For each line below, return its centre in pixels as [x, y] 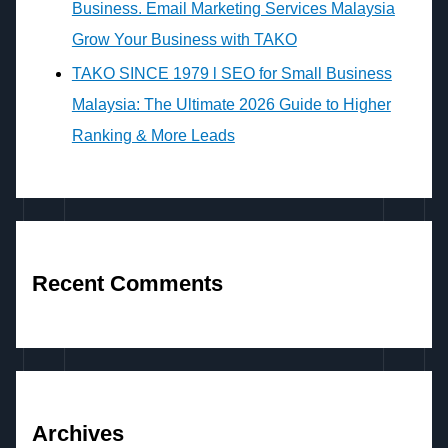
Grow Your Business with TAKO [184, 39]
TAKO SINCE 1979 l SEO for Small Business [231, 74]
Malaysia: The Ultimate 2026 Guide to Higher [231, 105]
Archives [77, 433]
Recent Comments [127, 284]
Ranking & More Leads [153, 136]
